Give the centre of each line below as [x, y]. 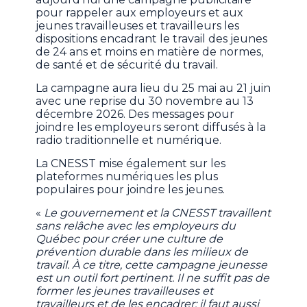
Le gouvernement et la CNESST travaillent [158, 212]
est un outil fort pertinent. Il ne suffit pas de [153, 278]
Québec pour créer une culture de [130, 238]
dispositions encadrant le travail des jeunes [152, 38]
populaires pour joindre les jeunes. [131, 189]
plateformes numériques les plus [127, 176]
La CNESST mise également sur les [131, 163]
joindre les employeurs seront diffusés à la [151, 127]
